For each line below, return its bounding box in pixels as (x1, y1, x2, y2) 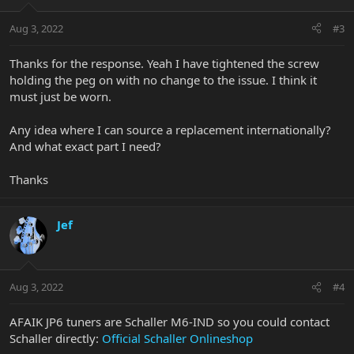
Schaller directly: (9, 330, 102, 347)
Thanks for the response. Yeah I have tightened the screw (9, 55, 319, 71)
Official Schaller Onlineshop (102, 330, 253, 347)
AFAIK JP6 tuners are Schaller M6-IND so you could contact (9, 314, 330, 330)
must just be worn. (9, 88, 111, 104)
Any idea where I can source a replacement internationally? (9, 121, 331, 137)
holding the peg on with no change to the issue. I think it (9, 71, 317, 88)
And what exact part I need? (9, 137, 161, 154)
